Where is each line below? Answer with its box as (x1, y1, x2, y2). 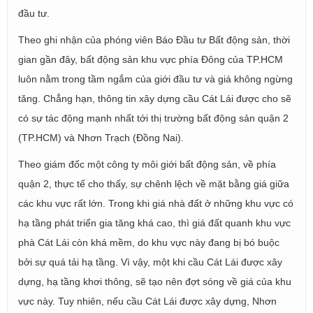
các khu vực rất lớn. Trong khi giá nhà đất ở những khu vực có (18, 197, 293, 209)
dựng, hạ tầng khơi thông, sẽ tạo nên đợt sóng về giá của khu (18, 275, 291, 287)
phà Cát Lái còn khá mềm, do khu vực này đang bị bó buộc (18, 236, 279, 248)
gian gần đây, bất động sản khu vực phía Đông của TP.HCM (18, 53, 283, 65)
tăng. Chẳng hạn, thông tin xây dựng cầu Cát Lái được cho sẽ (18, 92, 291, 104)
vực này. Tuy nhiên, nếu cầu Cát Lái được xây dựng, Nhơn (18, 295, 277, 307)
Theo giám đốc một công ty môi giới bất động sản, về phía (18, 158, 276, 170)
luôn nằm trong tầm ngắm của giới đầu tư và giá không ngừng (18, 73, 293, 85)
